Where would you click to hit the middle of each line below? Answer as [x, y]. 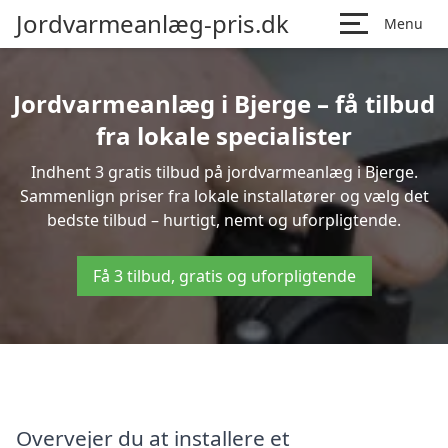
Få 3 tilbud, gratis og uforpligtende [224, 276]
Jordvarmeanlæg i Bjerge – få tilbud [224, 103]
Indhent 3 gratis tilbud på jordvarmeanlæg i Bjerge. [224, 172]
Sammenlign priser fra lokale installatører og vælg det [224, 196]
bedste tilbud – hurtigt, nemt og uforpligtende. [224, 220]
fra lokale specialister [224, 135]
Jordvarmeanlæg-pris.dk [152, 23]
